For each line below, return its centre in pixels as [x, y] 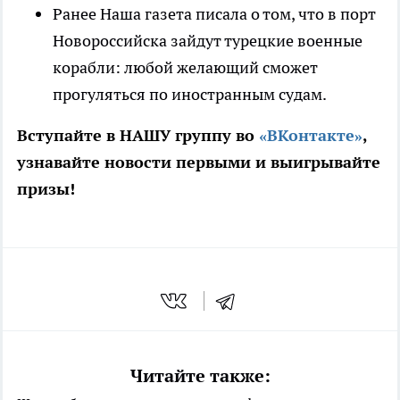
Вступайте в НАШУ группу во [138, 136]
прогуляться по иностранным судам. [190, 95]
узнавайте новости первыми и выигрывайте [199, 162]
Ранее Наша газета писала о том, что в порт [214, 14]
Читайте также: [200, 375]
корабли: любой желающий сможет [185, 68]
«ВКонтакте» [311, 136]
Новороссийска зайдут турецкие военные [208, 41]
